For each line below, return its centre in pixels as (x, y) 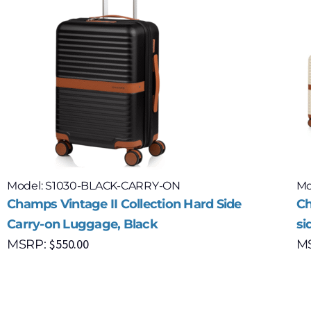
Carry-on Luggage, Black (82, 225)
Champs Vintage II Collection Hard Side (124, 204)
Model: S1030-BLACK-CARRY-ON (94, 186)
